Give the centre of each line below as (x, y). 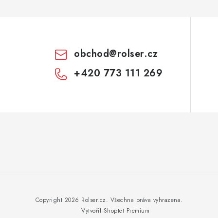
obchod (92, 54)
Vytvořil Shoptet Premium (115, 210)
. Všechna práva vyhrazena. (144, 200)
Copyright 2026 (58, 200)
